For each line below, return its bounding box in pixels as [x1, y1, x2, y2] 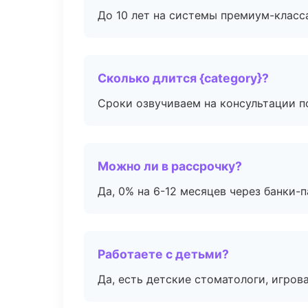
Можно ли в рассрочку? [98, 159, 242, 173]
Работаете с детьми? [98, 247, 229, 261]
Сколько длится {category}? [98, 71, 269, 85]
